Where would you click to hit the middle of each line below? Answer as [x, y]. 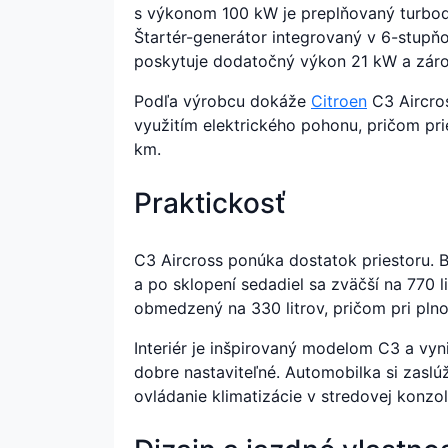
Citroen [339, 100]
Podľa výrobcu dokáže [222, 100]
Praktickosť [210, 202]
